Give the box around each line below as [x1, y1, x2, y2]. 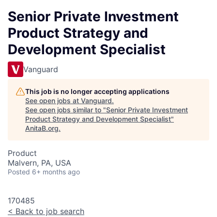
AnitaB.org [25, 124, 59, 132]
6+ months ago [32, 168, 80, 176]
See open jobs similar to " [25, 106, 106, 114]
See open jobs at [25, 96, 81, 105]
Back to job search [13, 206, 84, 216]
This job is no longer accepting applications [25, 87, 170, 95]
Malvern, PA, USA [8, 158, 71, 168]
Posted [8, 168, 30, 176]
